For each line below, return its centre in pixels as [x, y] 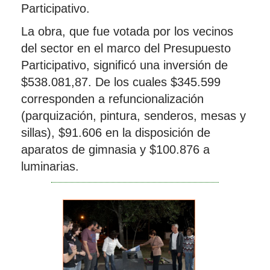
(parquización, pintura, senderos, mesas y [133, 116]
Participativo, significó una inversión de [124, 65]
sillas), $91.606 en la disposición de [116, 133]
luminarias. [50, 166]
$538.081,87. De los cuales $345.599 [121, 82]
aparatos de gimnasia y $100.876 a [115, 149]
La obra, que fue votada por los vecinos [127, 31]
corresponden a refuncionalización [112, 99]
